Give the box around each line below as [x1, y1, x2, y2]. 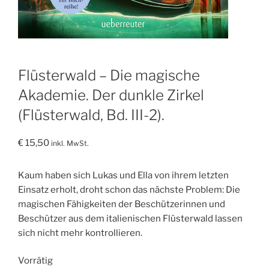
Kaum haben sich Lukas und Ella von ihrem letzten [18, 169, 229, 181]
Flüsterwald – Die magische [18, 66, 200, 84]
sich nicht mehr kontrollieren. [18, 227, 142, 238]
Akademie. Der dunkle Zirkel [18, 86, 204, 104]
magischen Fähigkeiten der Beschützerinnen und [18, 198, 225, 210]
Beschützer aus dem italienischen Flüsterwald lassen [18, 213, 243, 224]
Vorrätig [18, 255, 53, 267]
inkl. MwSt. [51, 138, 89, 148]
